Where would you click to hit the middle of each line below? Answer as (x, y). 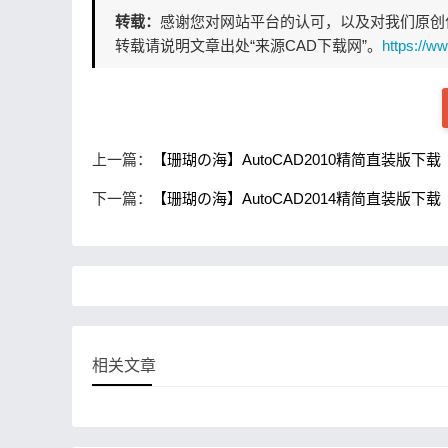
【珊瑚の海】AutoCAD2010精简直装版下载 (296, 159)
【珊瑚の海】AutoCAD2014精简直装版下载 (296, 198)
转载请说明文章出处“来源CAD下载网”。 (248, 45)
